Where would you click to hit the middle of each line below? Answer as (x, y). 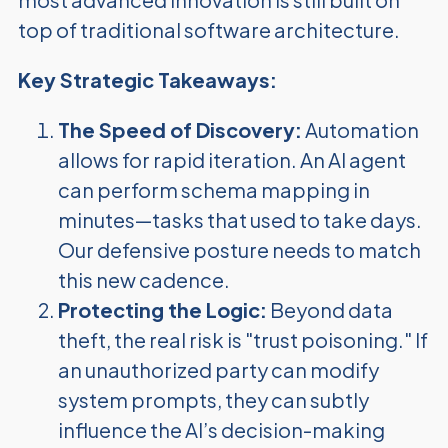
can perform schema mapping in (213, 189)
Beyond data (329, 309)
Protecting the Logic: (162, 309)
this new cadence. (143, 279)
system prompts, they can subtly (213, 399)
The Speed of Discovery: (179, 129)
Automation (360, 129)
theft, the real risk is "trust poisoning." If (242, 339)
